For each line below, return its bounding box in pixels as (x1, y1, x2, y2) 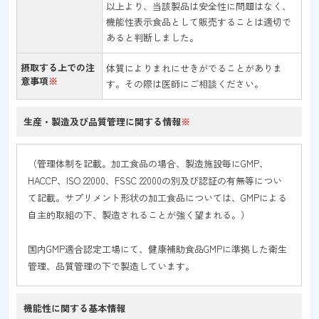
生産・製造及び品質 (23, 115, 108, 128)
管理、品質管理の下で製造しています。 (28, 259, 195, 273)
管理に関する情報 (107, 115, 182, 128)
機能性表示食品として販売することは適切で (106, 15, 292, 28)
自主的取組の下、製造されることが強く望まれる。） (28, 208, 251, 221)
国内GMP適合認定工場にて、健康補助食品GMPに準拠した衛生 (28, 242, 288, 256)
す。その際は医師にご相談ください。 (106, 77, 264, 90)
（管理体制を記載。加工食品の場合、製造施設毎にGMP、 (28, 157, 269, 170)
